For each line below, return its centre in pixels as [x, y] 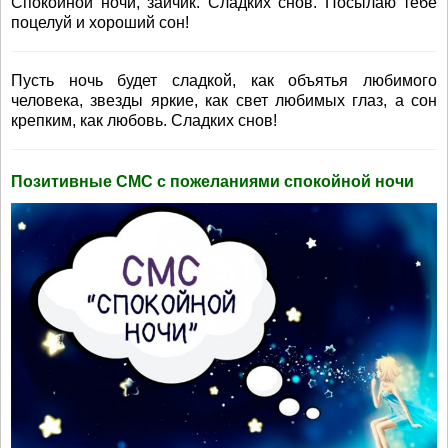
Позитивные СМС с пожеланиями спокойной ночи [212, 181]
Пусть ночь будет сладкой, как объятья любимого [224, 80]
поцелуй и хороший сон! [100, 22]
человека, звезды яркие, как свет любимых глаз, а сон [224, 100]
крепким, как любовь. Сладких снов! [144, 120]
